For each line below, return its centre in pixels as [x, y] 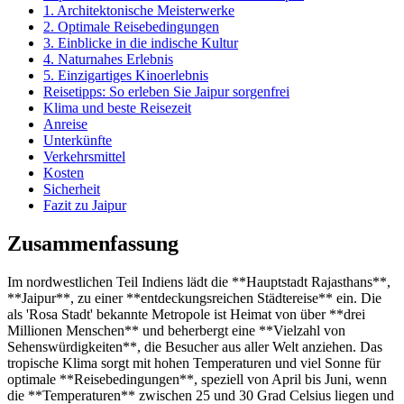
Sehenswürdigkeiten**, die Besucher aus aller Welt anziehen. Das [195, 346]
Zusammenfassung [93, 243]
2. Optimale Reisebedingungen [131, 26]
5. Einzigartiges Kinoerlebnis [126, 75]
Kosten [64, 172]
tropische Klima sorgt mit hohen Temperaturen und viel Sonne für [194, 363]
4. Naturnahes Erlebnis [108, 59]
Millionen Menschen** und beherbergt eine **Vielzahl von [176, 330]
